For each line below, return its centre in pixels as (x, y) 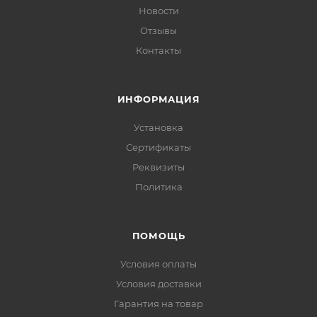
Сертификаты (158, 147)
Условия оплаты (158, 264)
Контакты (158, 50)
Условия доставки (158, 284)
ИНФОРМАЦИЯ (158, 99)
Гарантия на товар (158, 304)
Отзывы (158, 30)
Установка (158, 127)
